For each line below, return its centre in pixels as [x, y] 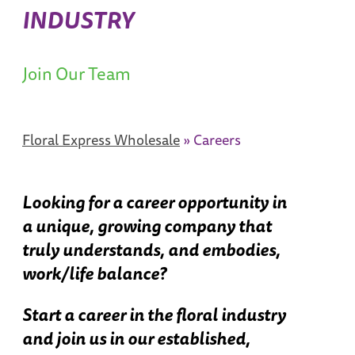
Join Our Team [76, 73]
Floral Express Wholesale [101, 139]
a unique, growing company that [147, 225]
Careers [217, 139]
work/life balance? [94, 273]
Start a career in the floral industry [154, 314]
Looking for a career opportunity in [155, 201]
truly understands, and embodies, [151, 249]
